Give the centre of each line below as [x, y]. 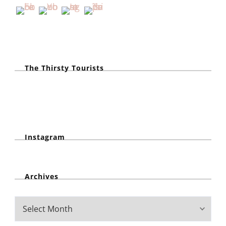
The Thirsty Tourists [64, 68]
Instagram [45, 137]
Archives [42, 176]
